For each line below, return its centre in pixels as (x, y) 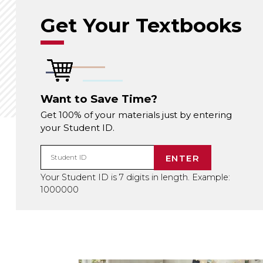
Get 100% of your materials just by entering (136, 115)
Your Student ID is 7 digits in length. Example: (135, 178)
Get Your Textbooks (141, 25)
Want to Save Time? (99, 99)
